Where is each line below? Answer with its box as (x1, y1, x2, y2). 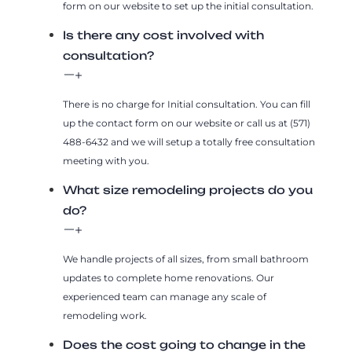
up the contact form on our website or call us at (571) (63, 116, 310, 129)
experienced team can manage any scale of (63, 290, 266, 302)
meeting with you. (63, 154, 149, 167)
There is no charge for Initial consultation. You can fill (63, 97, 310, 110)
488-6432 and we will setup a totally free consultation (63, 135, 315, 148)
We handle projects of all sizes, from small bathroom (63, 252, 309, 265)
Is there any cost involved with (63, 27, 264, 42)
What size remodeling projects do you (63, 182, 313, 196)
